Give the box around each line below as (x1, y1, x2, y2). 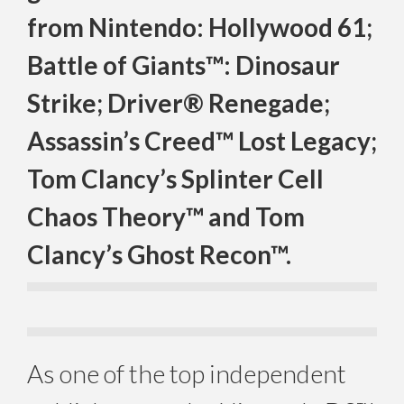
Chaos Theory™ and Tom (27, 200, 305, 232)
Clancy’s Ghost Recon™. (27, 238, 291, 270)
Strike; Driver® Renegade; (27, 87, 330, 118)
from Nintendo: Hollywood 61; (27, 11, 372, 42)
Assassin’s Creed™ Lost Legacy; (27, 124, 377, 156)
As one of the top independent (27, 357, 346, 389)
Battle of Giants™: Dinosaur (27, 49, 340, 80)
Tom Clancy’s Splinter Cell (27, 162, 324, 194)
